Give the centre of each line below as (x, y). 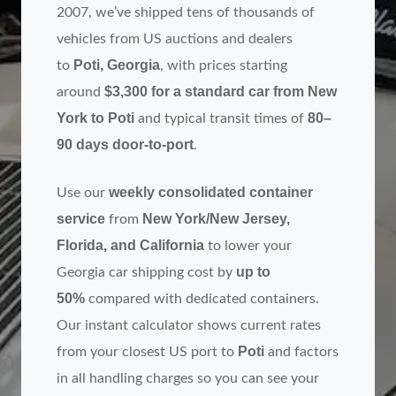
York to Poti (95, 118)
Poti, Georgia (117, 65)
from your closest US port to (147, 352)
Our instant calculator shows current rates (189, 326)
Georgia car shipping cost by (146, 273)
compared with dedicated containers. (202, 299)
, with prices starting (224, 66)
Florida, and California (130, 246)
